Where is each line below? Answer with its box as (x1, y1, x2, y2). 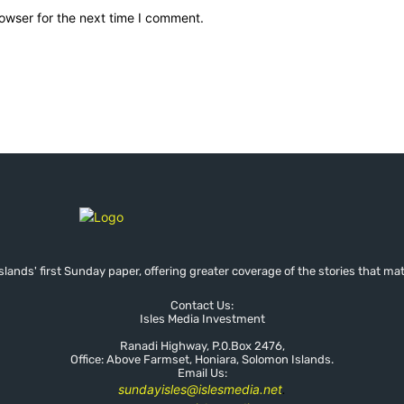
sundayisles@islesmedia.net (118, 381, 282, 397)
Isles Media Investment (139, 311, 265, 326)
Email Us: (177, 365, 227, 380)
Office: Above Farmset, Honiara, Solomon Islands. (70, 352, 334, 366)
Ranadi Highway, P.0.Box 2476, (119, 338, 285, 353)
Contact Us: (170, 298, 234, 312)
